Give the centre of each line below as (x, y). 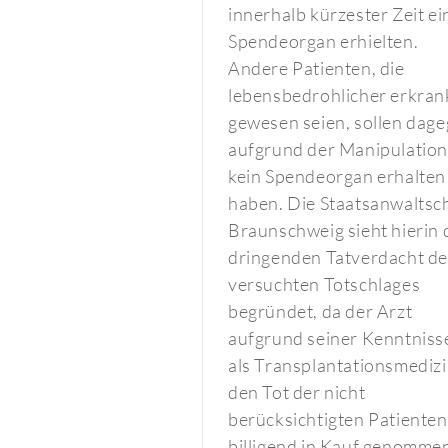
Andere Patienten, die (316, 68)
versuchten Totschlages (324, 284)
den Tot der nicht (297, 392)
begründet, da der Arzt (320, 311)
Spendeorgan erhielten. (323, 41)
